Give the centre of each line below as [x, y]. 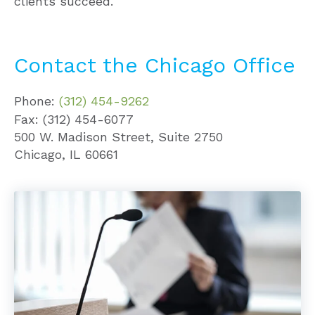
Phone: [37, 101]
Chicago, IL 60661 [66, 154]
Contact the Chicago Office [155, 65]
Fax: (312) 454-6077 [74, 119]
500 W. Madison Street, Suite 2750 [118, 137]
